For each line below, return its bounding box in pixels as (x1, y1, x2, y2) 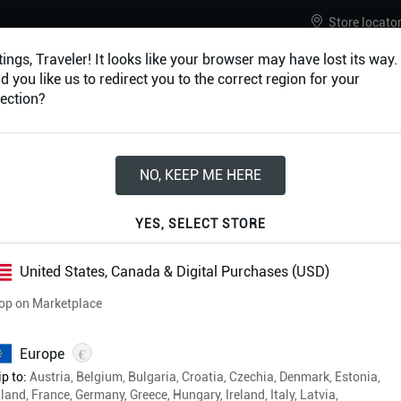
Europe (20, 346, 64, 363)
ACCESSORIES (78, 120, 180, 140)
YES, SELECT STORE (135, 217, 266, 231)
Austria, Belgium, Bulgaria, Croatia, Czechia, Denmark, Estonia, (27, 370, 380, 384)
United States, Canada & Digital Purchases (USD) (20, 263, 329, 280)
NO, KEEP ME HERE (140, 166, 261, 183)
